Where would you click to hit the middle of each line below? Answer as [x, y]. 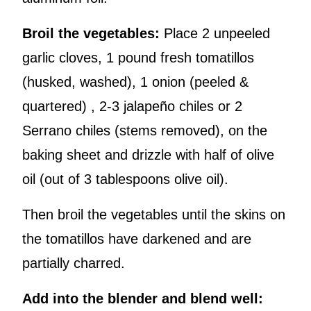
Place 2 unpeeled [215, 34]
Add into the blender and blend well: [143, 299]
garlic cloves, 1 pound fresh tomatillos [138, 58]
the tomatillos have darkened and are [137, 239]
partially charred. [74, 263]
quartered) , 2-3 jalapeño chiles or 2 [132, 107]
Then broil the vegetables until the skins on [154, 215]
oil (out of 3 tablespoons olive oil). [125, 179]
